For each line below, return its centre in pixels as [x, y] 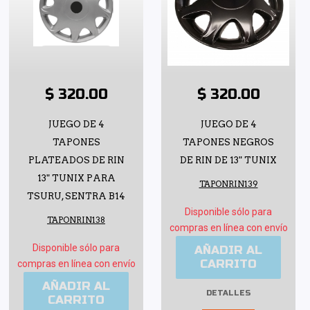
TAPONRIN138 [76, 220]
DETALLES [228, 293]
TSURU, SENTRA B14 [76, 196]
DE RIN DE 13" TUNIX [228, 160]
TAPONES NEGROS [228, 142]
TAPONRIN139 [228, 184]
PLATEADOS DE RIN [76, 160]
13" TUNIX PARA [76, 178]
